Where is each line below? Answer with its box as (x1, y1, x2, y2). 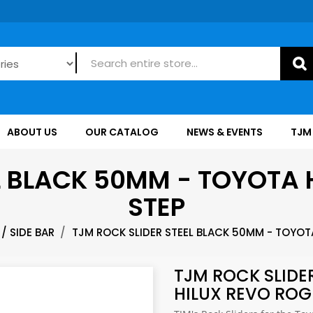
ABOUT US (7, 125, 57, 139)
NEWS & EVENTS (187, 125, 263, 139)
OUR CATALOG (85, 125, 159, 139)
